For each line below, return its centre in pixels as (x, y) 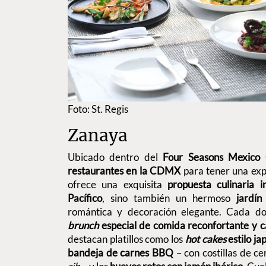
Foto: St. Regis (98, 109)
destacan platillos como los (126, 239)
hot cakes (205, 239)
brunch (85, 226)
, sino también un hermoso (166, 198)
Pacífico (85, 198)
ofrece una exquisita (118, 185)
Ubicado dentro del (113, 157)
